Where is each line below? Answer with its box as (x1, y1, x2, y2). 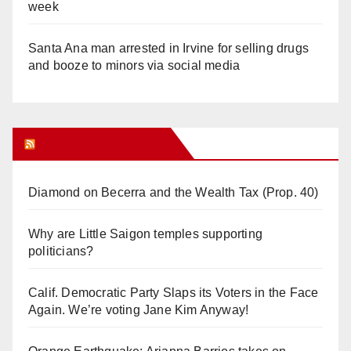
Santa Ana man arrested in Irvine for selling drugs (28, 41, 309, 55)
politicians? (28, 244, 94, 258)
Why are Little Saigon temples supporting (28, 226, 262, 241)
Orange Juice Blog (38, 134, 165, 152)
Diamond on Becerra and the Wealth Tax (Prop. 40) (28, 185, 319, 199)
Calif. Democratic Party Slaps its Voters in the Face (28, 285, 319, 299)
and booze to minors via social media (28, 58, 241, 72)
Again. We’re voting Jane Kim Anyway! (28, 302, 249, 317)
